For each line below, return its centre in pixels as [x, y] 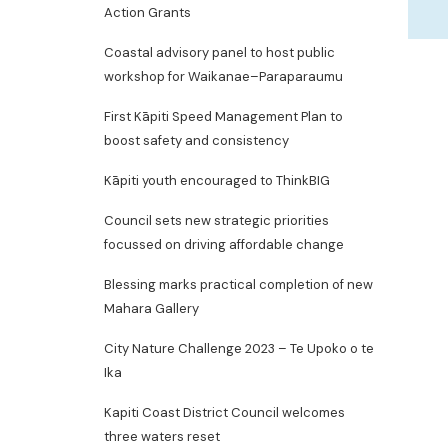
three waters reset [162, 436]
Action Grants [147, 12]
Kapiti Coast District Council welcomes [224, 412]
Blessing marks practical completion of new [238, 284]
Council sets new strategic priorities [216, 220]
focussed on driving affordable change [224, 244]
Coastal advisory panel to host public [219, 52]
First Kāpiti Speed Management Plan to [223, 116]
